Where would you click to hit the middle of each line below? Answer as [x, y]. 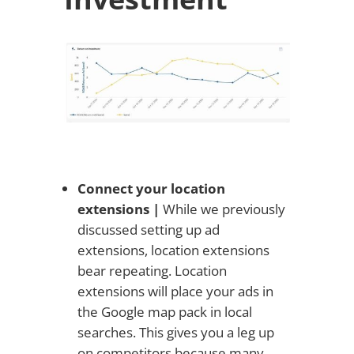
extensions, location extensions [173, 250]
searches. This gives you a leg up [175, 332]
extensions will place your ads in [175, 291]
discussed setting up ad [148, 229]
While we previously [222, 209]
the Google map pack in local [164, 311]
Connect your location [151, 188]
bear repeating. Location [152, 270]
